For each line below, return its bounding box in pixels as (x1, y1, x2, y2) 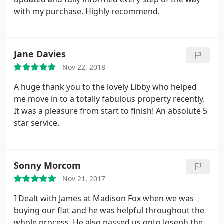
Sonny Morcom (14, 159, 81, 171)
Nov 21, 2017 (62, 174, 105, 183)
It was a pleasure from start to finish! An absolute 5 (14, 105, 207, 116)
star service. (14, 117, 59, 128)
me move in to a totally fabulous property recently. (14, 93, 205, 104)
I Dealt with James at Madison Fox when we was (14, 193, 194, 204)
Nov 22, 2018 (62, 62, 105, 72)
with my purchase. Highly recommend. (14, 6, 160, 17)
